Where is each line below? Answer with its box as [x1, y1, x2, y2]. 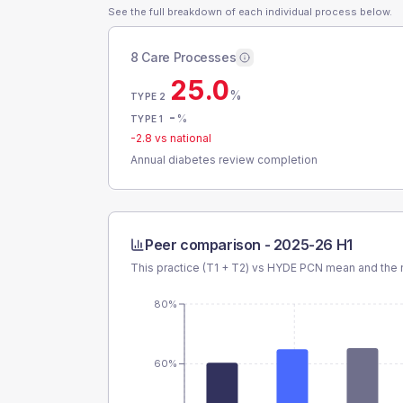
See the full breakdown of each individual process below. [108, 5, 392, 18]
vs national [152, 131, 211, 145]
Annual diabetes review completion [130, 153, 318, 166]
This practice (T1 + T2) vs [130, 261, 267, 274]
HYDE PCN [267, 261, 323, 274]
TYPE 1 [130, 113, 164, 124]
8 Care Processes [130, 49, 237, 65]
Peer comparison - [145, 236, 273, 254]
